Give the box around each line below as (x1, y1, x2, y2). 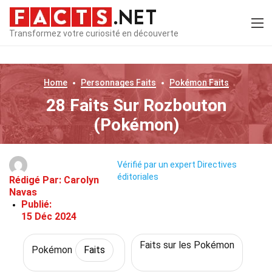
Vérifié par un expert (117, 160, 195, 170)
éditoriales (117, 172, 158, 182)
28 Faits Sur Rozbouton (46, 95, 226, 115)
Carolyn (64, 174, 99, 186)
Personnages (80, 78, 134, 87)
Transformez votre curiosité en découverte (9, 28, 178, 38)
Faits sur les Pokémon (140, 239, 234, 251)
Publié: (21, 199, 52, 210)
